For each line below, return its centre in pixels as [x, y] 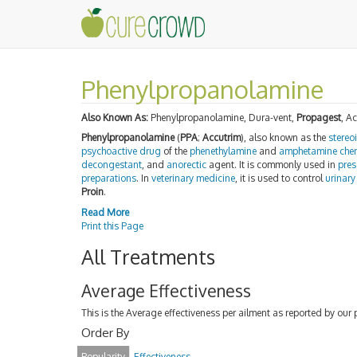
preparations [109, 178]
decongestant [112, 165]
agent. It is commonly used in [272, 165]
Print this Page [112, 226]
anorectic [186, 165]
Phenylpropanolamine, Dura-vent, [222, 117]
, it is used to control [280, 178]
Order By [105, 332]
